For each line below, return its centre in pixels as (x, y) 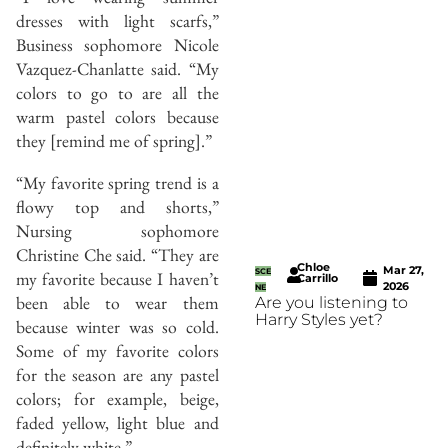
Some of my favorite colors (117, 350)
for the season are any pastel (117, 374)
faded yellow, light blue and (117, 422)
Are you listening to (331, 303)
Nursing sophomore (117, 230)
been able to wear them (117, 302)
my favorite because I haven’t (117, 278)
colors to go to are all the (117, 93)
